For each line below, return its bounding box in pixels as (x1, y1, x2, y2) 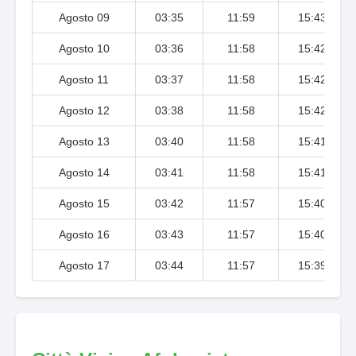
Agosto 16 (58, 227, 110, 241)
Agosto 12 (58, 103, 110, 117)
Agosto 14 (58, 165, 110, 179)
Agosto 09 (58, 10, 110, 24)
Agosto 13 (58, 134, 110, 148)
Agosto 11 (59, 72, 109, 86)
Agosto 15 (58, 196, 110, 210)
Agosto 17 (58, 258, 110, 272)
